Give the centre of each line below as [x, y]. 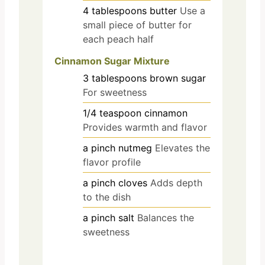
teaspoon [120, 113]
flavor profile [112, 162]
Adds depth [176, 182]
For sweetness [115, 92]
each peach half [118, 39]
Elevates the [182, 148]
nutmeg [135, 148]
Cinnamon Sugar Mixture [112, 61]
